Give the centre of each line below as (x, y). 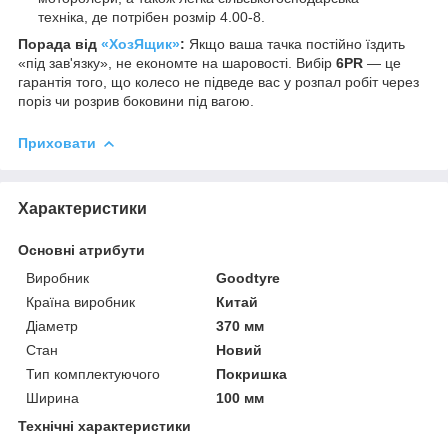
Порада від (59, 43)
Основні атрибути (81, 249)
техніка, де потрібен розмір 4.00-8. (151, 16)
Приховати (57, 142)
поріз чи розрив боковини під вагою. (136, 100)
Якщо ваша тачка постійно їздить (295, 43)
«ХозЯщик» (140, 43)
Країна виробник (80, 301)
